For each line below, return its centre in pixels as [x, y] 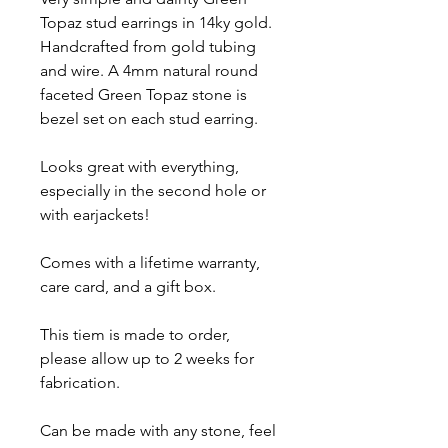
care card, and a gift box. [128, 286]
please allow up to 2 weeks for [147, 358]
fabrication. [80, 382]
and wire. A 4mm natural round [149, 70]
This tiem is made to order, [135, 334]
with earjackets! [95, 214]
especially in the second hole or [153, 190]
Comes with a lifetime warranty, [150, 262]
